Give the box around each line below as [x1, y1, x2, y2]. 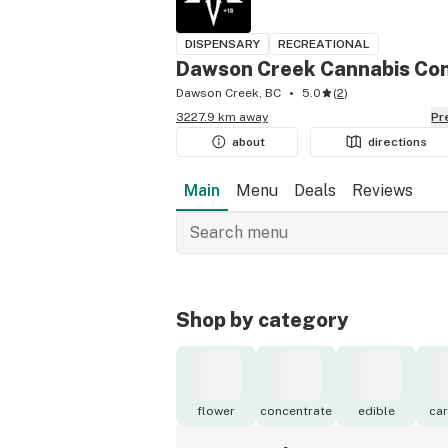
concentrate [260, 404, 332, 418]
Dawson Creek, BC [176, 86, 281, 100]
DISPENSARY [185, 37, 260, 51]
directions [368, 135, 428, 149]
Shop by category [176, 308, 349, 332]
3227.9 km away [176, 110, 268, 124]
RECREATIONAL [278, 37, 370, 51]
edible [357, 404, 395, 418]
